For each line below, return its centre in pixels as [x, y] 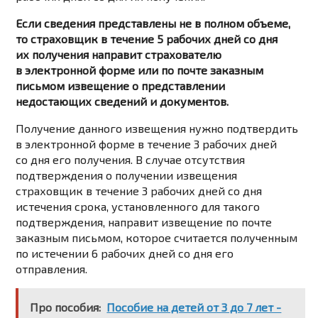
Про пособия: [66, 307]
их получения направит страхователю [119, 55]
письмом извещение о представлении [121, 86]
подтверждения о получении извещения [127, 175]
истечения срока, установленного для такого [138, 207]
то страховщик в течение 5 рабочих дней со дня [147, 39]
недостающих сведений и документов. [122, 102]
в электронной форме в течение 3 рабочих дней [147, 144]
